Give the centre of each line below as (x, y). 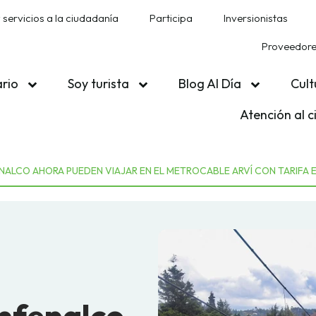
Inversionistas (255, 18)
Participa (171, 18)
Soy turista (99, 84)
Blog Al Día (211, 84)
